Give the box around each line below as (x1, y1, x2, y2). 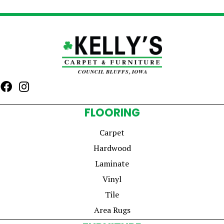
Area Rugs (93, 204, 130, 215)
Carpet (99, 126, 124, 138)
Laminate (95, 157, 129, 169)
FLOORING (84, 104, 140, 120)
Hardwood (93, 142, 131, 153)
